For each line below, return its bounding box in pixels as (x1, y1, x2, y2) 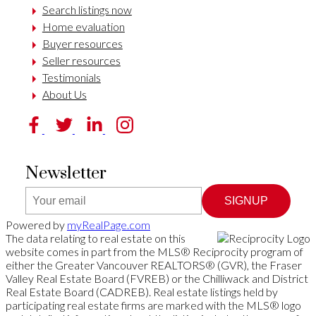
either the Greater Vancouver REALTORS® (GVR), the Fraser (6, 257, 302, 272)
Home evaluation (42, 20, 125, 34)
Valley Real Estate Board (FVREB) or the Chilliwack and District (6, 271, 308, 285)
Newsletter (25, 162, 107, 184)
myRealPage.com (67, 217, 150, 231)
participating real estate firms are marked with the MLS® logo (6, 298, 301, 312)
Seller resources (42, 54, 121, 68)
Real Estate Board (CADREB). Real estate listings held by (6, 284, 278, 298)
